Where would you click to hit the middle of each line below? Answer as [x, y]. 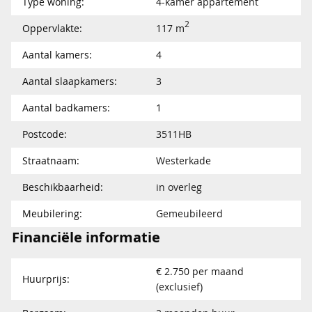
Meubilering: [52, 213]
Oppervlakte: [52, 28]
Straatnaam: [51, 160]
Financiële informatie [86, 237]
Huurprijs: [46, 279]
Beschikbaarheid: [63, 187]
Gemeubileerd [189, 213]
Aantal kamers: [57, 54]
